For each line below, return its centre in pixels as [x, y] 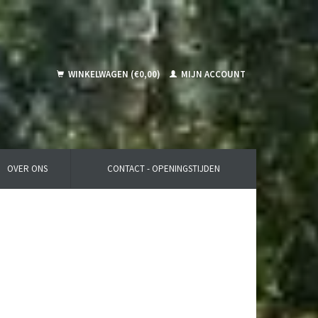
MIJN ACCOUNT [212, 74]
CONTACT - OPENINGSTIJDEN [164, 169]
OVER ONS [27, 169]
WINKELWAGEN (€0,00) [114, 74]
